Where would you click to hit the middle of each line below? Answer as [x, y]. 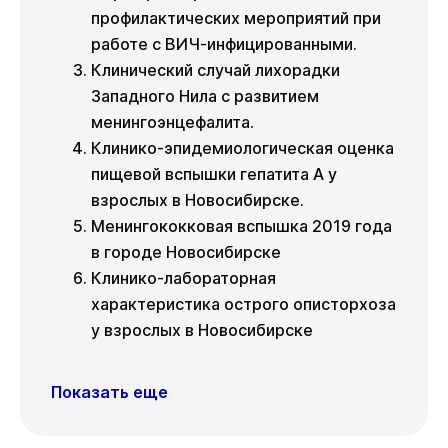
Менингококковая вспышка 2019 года [241, 226]
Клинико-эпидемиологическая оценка [242, 148]
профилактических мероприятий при [236, 18]
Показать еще [109, 392]
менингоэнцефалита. [172, 122]
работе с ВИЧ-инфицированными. [224, 44]
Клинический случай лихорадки [215, 70]
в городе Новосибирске [186, 252]
